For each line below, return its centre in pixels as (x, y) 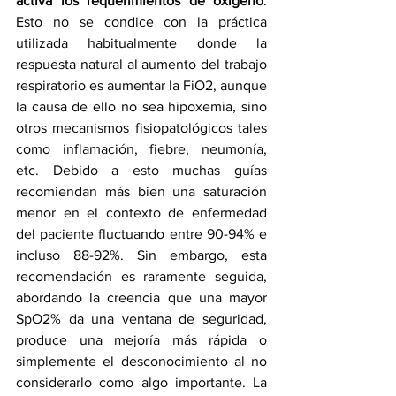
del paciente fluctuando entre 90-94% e (141, 234)
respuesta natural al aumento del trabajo (141, 64)
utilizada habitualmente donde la (141, 43)
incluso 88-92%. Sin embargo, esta (141, 255)
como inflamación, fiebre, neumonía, (141, 149)
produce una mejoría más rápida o (141, 340)
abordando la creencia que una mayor (141, 297)
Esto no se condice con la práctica (141, 22)
